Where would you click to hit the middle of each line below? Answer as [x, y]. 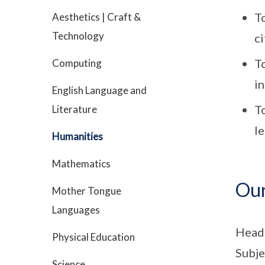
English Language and [99, 90]
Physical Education [93, 237]
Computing [77, 63]
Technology [78, 36]
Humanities [77, 136]
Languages [76, 210]
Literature [75, 109]
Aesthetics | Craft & [96, 17]
